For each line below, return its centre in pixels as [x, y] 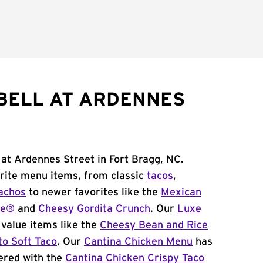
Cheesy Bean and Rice [154, 225]
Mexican [181, 193]
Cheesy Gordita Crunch [94, 209]
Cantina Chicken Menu [138, 242]
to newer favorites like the [93, 193]
